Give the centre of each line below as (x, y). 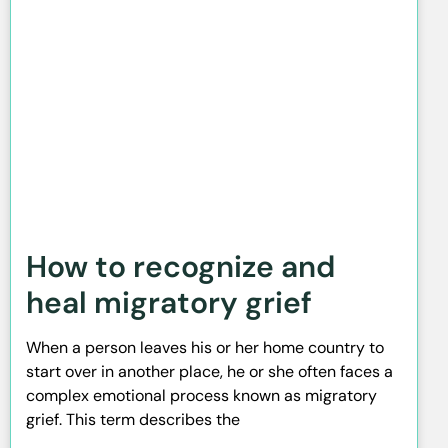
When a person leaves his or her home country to (205, 348)
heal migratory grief (169, 303)
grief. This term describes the (133, 420)
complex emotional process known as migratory (201, 396)
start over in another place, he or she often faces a (209, 372)
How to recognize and (180, 267)
